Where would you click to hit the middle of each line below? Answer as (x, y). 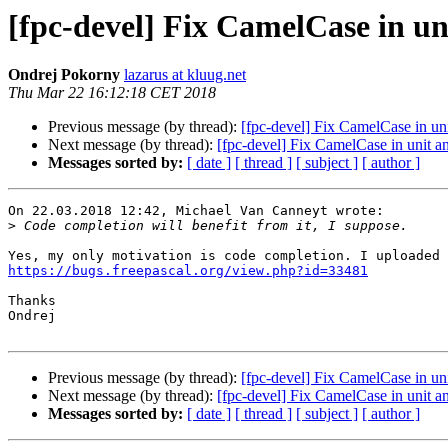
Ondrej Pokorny (64, 75)
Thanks (32, 301)
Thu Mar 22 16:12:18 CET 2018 (112, 93)
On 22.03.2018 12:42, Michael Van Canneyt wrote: (196, 211)
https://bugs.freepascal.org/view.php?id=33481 (188, 271)
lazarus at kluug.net (185, 75)
